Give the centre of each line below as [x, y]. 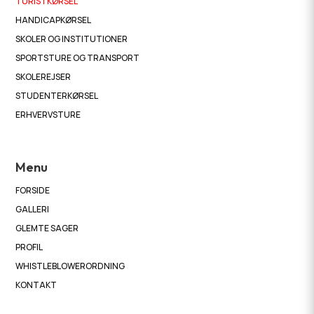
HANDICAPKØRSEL [54, 20]
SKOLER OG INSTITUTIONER [72, 39]
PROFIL [29, 247]
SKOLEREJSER [43, 76]
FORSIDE [33, 190]
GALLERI [33, 209]
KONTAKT [36, 285]
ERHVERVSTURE [48, 114]
